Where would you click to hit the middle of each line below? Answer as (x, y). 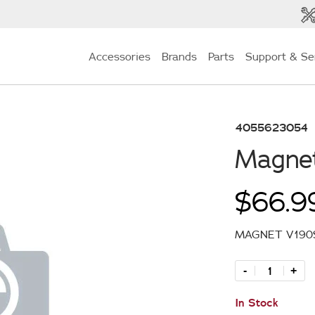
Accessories (120, 56)
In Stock (257, 302)
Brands (179, 56)
